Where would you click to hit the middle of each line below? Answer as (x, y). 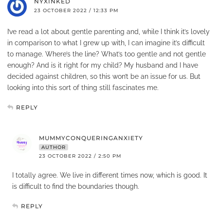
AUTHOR (54, 147)
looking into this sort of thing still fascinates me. (83, 87)
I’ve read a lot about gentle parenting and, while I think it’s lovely (109, 31)
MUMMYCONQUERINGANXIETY (91, 138)
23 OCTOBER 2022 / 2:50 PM (80, 156)
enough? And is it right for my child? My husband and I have (103, 65)
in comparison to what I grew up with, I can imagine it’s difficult (106, 43)
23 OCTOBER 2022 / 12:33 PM (76, 10)
